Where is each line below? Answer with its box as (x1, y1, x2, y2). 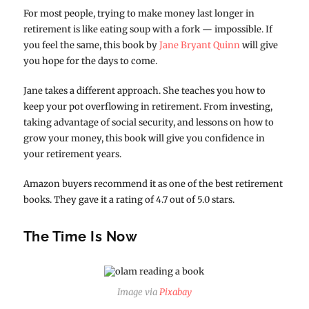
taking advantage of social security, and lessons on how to (23, 116, 274, 128)
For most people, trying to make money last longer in (23, 7, 255, 19)
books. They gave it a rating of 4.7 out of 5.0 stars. (23, 193, 235, 206)
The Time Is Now (23, 228, 138, 245)
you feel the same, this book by (23, 39, 159, 51)
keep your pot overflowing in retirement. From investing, (23, 100, 272, 112)
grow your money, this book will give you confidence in (23, 132, 265, 144)
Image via (117, 286, 159, 299)
